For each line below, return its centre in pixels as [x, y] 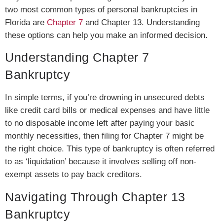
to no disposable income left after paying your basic [100, 123]
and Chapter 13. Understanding [141, 22]
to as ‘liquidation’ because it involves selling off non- [101, 162]
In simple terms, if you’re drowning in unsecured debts [105, 98]
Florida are [26, 22]
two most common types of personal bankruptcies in [101, 9]
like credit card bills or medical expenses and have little [107, 110]
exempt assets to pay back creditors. [74, 175]
